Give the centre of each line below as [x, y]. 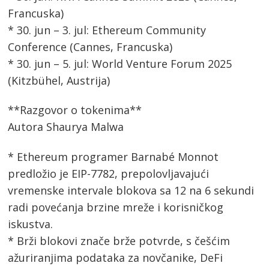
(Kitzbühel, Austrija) [59, 80]
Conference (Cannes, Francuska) [90, 47]
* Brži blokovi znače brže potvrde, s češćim [119, 241]
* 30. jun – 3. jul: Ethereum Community [107, 30]
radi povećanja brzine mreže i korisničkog [116, 207]
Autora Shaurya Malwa [66, 127]
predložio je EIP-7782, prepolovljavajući [109, 174]
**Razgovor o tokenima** [75, 110]
